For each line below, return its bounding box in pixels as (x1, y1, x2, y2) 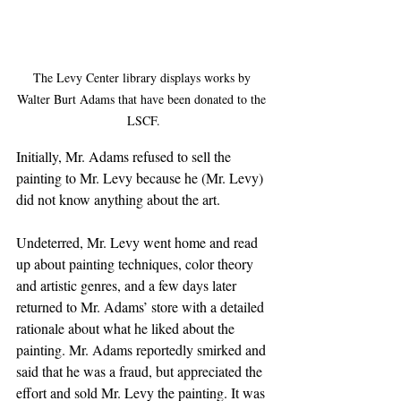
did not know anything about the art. (16, 189, 220, 209)
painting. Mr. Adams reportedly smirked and (16, 339, 269, 359)
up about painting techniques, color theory (16, 253, 257, 273)
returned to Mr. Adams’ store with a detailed (16, 296, 268, 316)
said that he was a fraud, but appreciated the (16, 361, 266, 380)
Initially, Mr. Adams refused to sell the (16, 146, 235, 166)
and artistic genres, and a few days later (16, 275, 240, 294)
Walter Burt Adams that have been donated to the (17, 90, 269, 107)
